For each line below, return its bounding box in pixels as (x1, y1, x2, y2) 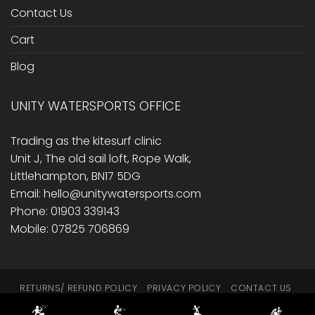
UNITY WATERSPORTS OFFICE (11, 97, 181, 115)
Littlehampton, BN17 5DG (11, 168, 141, 185)
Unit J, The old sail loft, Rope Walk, (11, 150, 191, 167)
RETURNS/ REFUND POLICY (20, 282, 138, 295)
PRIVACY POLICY (146, 282, 221, 295)
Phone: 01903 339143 (11, 203, 120, 220)
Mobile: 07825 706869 (11, 221, 129, 238)
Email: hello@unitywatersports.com (11, 186, 201, 202)
